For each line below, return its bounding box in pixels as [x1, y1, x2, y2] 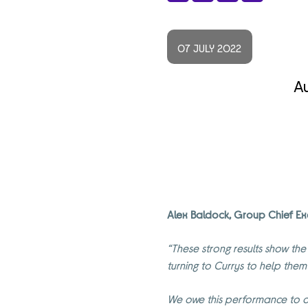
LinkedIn [241, 6, 280, 19]
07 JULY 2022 [177, 41, 242, 54]
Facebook [192, 6, 240, 19]
